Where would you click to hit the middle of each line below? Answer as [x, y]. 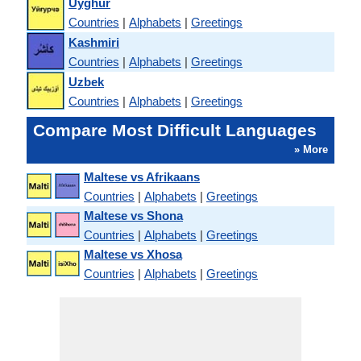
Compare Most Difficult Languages [175, 130]
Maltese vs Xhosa [133, 254]
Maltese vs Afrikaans [142, 177]
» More [311, 149]
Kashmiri [94, 42]
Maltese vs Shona [133, 216]
